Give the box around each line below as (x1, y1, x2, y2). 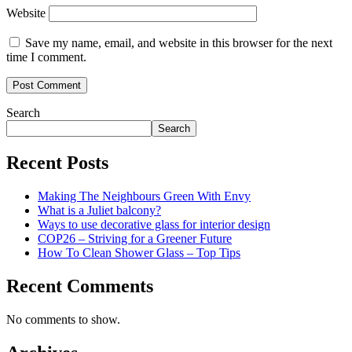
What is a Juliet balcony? (38, 203, 161, 217)
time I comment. (6, 50, 86, 64)
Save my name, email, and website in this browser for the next (25, 36, 332, 50)
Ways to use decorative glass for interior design (38, 217, 270, 231)
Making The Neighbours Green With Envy (38, 189, 251, 203)
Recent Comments (6, 275, 153, 296)
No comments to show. (6, 312, 120, 326)
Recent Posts (6, 152, 108, 173)
